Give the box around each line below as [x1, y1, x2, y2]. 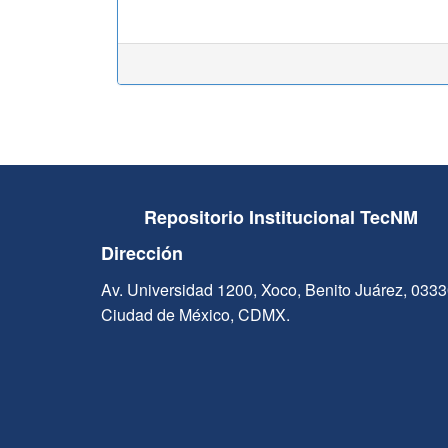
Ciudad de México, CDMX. [100, 303, 290, 326]
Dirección [100, 240, 183, 266]
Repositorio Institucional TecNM [144, 204, 419, 230]
